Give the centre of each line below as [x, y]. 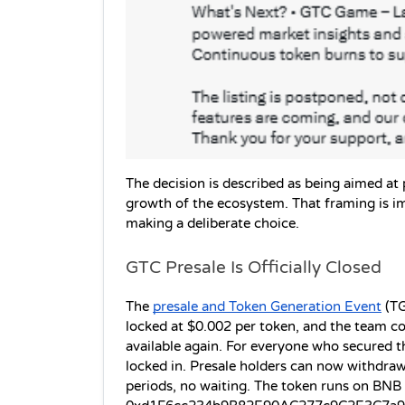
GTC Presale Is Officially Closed [254, 268]
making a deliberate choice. [212, 224]
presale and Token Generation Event [267, 307]
